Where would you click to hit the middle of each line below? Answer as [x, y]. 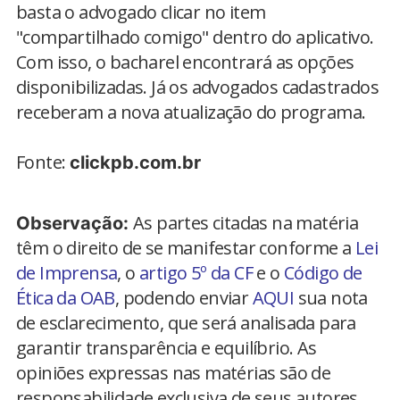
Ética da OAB [66, 298]
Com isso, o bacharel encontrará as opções [185, 62]
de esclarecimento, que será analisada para [186, 323]
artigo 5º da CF [196, 273]
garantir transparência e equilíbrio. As [167, 348]
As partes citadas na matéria [246, 223]
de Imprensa [67, 273]
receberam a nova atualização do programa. [191, 112]
